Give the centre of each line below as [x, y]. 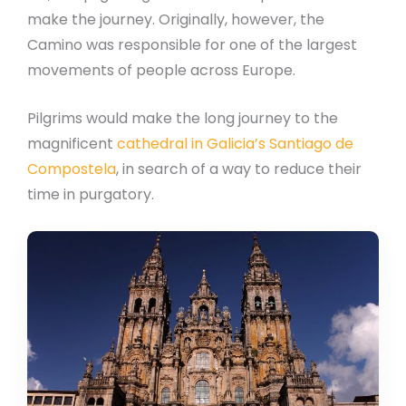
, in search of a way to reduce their [239, 169]
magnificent [72, 144]
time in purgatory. [91, 195]
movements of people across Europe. [161, 70]
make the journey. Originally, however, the [176, 19]
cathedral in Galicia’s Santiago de [235, 144]
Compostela [72, 169]
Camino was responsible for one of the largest [192, 44]
